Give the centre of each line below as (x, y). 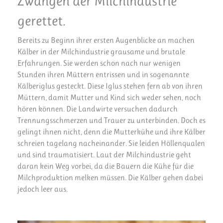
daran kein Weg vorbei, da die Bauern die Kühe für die (106, 166)
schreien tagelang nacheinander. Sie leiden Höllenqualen (111, 143)
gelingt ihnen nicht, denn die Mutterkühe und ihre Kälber (111, 132)
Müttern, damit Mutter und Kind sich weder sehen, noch (109, 98)
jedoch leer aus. (43, 189)
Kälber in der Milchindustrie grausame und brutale (101, 52)
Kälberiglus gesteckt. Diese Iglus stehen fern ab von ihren (110, 86)
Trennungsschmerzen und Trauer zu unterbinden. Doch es (111, 120)
